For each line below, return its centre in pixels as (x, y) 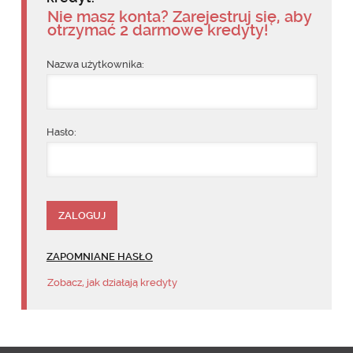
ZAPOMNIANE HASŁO (99, 256)
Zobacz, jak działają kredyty (112, 282)
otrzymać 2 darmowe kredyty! (157, 30)
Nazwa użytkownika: (95, 64)
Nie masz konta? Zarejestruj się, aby (179, 16)
